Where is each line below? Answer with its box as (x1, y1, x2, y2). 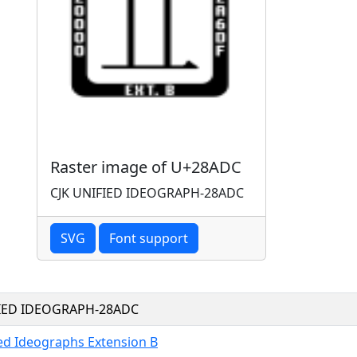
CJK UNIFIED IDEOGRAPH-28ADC (50, 183, 244, 202)
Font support (109, 229, 188, 247)
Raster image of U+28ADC (50, 155, 241, 178)
